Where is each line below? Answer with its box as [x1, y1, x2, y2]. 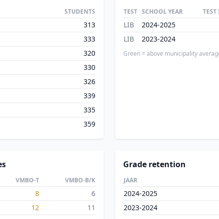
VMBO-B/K [65, 176, 95, 184]
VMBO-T [16, 176, 39, 184]
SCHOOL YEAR [142, 7, 183, 16]
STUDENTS [65, 7, 95, 16]
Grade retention [123, 159, 186, 170]
